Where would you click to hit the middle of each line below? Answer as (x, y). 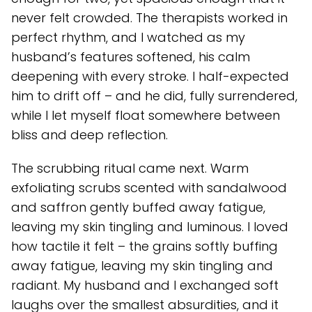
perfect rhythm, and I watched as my (128, 37)
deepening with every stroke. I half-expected (150, 76)
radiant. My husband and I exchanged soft (145, 285)
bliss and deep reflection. (89, 134)
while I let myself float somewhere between (146, 115)
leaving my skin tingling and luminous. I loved (150, 226)
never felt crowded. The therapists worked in (149, 17)
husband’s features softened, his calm (131, 56)
